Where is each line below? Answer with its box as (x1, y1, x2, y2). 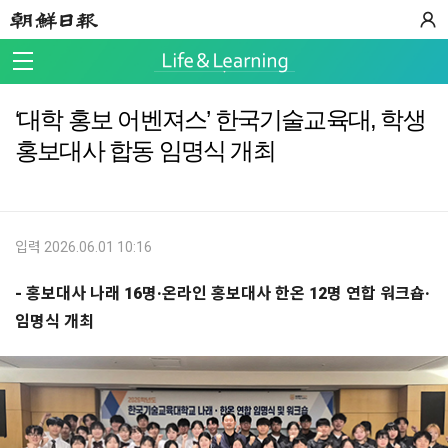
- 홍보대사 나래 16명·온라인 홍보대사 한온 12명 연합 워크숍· (15, 284, 430, 303)
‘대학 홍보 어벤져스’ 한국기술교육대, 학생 (15, 106, 425, 133)
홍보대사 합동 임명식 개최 (15, 137, 275, 164)
